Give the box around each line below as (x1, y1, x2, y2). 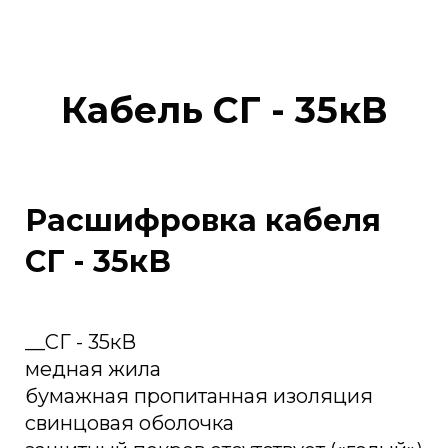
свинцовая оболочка (25, 411, 234, 435)
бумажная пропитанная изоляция (25, 384, 373, 408)
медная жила (25, 357, 161, 381)
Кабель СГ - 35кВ (61, 88, 387, 132)
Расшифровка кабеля (25, 202, 381, 239)
